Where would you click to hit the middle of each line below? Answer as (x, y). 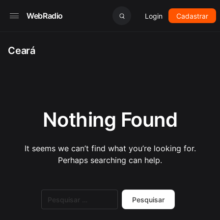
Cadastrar (192, 16)
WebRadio (45, 15)
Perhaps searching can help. (110, 160)
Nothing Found (110, 120)
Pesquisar (54, 193)
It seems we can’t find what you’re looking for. (110, 148)
